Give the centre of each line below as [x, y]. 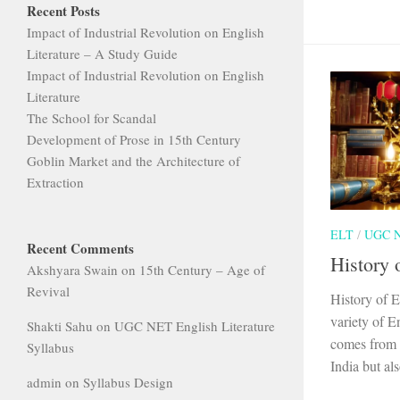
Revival [48, 291]
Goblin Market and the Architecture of [133, 160]
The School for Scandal [92, 117]
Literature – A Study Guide [102, 53]
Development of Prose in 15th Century [134, 139]
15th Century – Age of [202, 269]
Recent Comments [80, 248]
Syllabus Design [128, 382]
